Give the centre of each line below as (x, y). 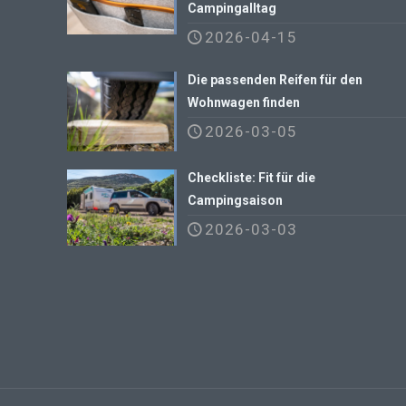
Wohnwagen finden (244, 102)
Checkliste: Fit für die (252, 178)
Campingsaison (236, 201)
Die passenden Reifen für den (275, 79)
